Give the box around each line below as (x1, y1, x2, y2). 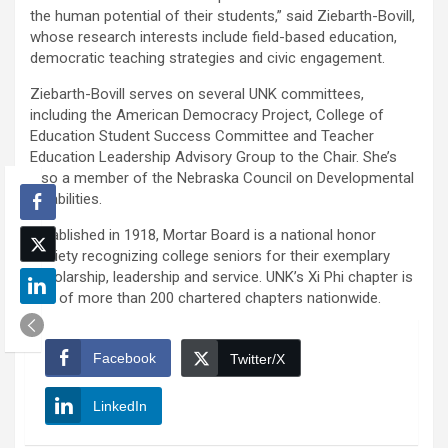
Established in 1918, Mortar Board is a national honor (30, 226, 376, 245)
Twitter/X (230, 351, 285, 368)
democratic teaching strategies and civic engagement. (30, 49, 385, 68)
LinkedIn (93, 398, 147, 415)
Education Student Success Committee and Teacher (30, 127, 374, 146)
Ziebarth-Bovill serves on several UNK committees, (30, 85, 364, 104)
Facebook (93, 350, 156, 367)
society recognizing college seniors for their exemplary (30, 247, 390, 266)
